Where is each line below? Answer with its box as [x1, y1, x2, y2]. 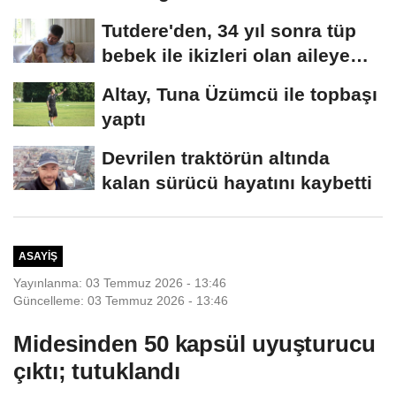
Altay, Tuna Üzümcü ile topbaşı [102, 83, 377, 104]
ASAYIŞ [18, 250, 57, 263]
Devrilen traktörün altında [102, 147, 330, 168]
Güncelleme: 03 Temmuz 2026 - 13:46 [13, 293, 228, 308]
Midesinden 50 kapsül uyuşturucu [13, 330, 376, 357]
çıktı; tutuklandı [13, 357, 181, 385]
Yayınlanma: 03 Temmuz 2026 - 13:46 [13, 275, 226, 290]
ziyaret [102, 69, 162, 90]
